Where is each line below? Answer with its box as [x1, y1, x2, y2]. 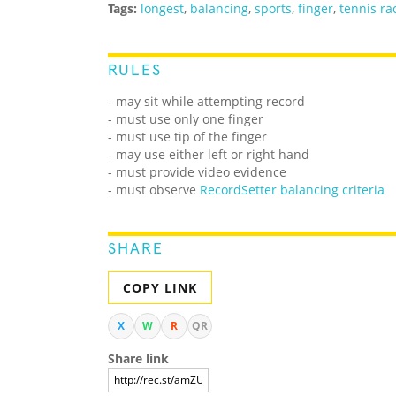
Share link [108, 350, 169, 368]
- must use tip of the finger [108, 128, 267, 146]
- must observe [108, 181, 200, 199]
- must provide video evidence [108, 164, 286, 181]
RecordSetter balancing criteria [200, 181, 385, 199]
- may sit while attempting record [108, 93, 305, 110]
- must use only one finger [108, 110, 263, 128]
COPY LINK [123, 279, 197, 297]
